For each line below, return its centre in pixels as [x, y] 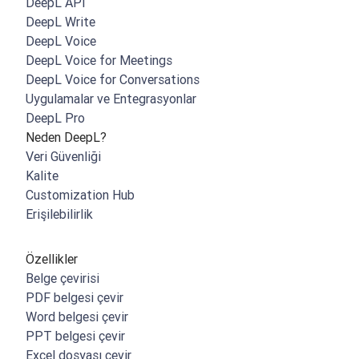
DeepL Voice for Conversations [113, 80]
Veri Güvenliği [63, 157]
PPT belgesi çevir [75, 336]
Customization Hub [80, 195]
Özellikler [52, 259]
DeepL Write [61, 22]
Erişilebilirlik [59, 214]
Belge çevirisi [63, 278]
